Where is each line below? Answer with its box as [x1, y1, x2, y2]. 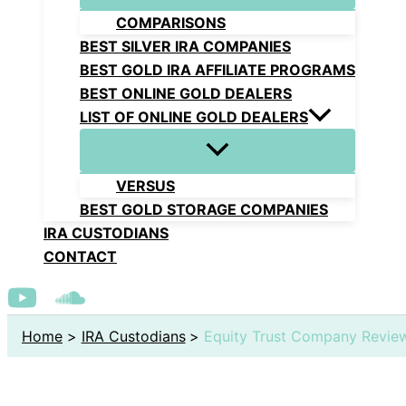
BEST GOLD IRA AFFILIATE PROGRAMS [80, 61, 355, 80]
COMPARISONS [116, 14, 226, 33]
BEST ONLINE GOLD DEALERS [80, 84, 292, 103]
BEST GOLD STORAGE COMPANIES [80, 200, 328, 219]
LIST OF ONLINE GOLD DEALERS [80, 108, 308, 127]
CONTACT [43, 247, 117, 266]
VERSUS [116, 177, 175, 196]
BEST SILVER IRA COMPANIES [80, 37, 291, 56]
